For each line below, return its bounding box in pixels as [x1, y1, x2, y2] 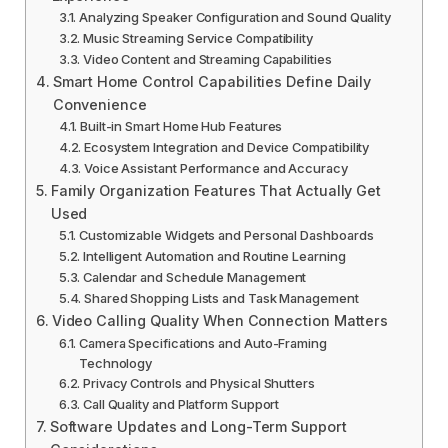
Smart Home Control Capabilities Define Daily [52, 72, 372, 90]
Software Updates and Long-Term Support [49, 417, 347, 435]
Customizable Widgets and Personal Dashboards [78, 226, 374, 243]
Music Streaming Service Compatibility [82, 29, 314, 46]
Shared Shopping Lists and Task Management [83, 289, 359, 306]
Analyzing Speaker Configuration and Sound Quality [78, 8, 392, 25]
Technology [78, 354, 153, 371]
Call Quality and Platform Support [82, 395, 280, 412]
